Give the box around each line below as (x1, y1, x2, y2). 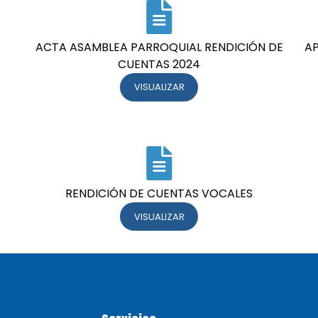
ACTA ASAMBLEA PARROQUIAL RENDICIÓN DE (35, 38, 283, 55)
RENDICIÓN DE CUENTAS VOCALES (65, 185, 253, 202)
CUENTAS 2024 (118, 55, 200, 72)
